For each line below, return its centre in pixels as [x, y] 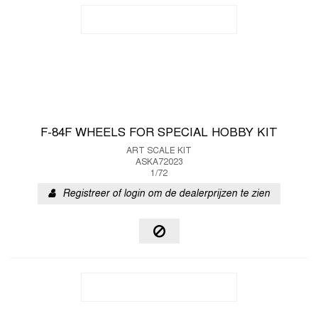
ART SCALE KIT [159, 151]
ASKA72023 [159, 163]
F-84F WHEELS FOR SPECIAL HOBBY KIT [159, 133]
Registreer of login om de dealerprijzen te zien [166, 194]
